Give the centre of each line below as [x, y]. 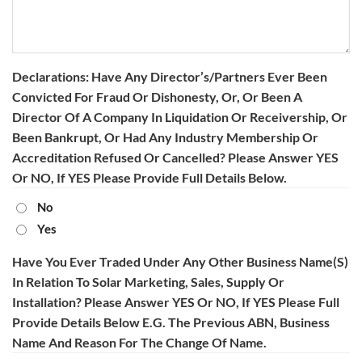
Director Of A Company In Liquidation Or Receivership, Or [180, 117]
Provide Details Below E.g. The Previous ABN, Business [171, 322]
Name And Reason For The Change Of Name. [139, 343]
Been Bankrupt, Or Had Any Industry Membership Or [165, 137]
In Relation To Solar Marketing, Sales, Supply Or [148, 282]
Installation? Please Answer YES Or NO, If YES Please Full [176, 302]
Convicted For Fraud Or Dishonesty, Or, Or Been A [157, 97]
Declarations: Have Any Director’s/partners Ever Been [170, 77]
